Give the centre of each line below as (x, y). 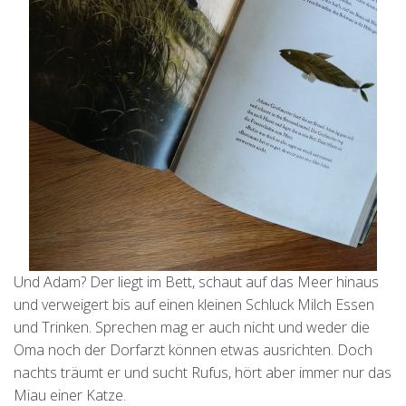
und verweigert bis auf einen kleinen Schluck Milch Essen (194, 305)
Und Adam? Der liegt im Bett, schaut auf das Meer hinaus (196, 282)
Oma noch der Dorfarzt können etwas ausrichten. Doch (193, 350)
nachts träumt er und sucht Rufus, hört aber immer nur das (203, 373)
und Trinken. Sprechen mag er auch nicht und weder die (192, 328)
